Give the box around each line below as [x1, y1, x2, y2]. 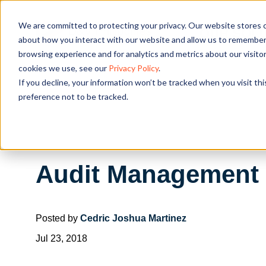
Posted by [36, 213, 80, 223]
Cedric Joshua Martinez [80, 213, 186, 223]
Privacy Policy [108, 62, 159, 73]
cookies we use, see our [18, 62, 109, 73]
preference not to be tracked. [18, 91, 128, 102]
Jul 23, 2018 [36, 233, 87, 243]
